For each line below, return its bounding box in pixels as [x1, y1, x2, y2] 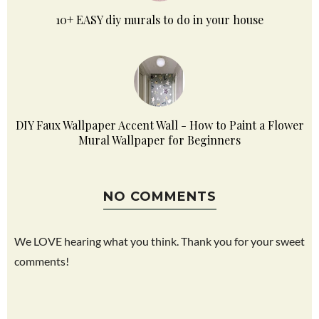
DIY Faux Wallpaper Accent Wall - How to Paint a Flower [15, 117, 304, 133]
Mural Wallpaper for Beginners [78, 132, 241, 148]
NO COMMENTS [103, 189, 216, 205]
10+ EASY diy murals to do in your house [56, 12, 263, 28]
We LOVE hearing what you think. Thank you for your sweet [14, 234, 305, 249]
